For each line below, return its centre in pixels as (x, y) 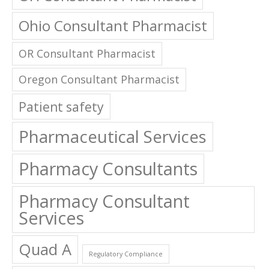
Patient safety (61, 107)
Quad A (45, 249)
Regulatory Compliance (126, 254)
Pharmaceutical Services (113, 137)
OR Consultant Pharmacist (87, 54)
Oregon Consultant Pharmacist (99, 80)
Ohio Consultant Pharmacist (113, 26)
